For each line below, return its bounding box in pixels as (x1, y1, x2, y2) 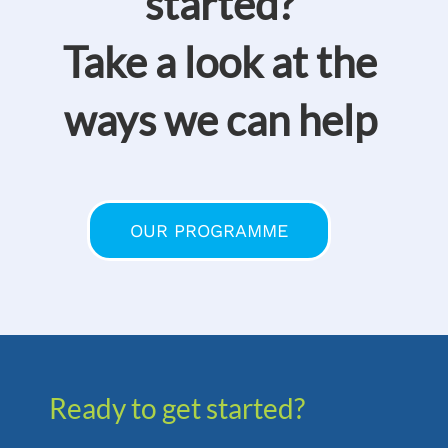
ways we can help (63, 94, 377, 145)
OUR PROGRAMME (130, 219, 288, 241)
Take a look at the (63, 36, 378, 87)
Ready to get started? (48, 390, 305, 425)
